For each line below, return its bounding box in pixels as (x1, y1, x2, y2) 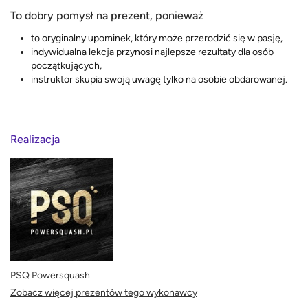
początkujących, (31, 59, 102, 71)
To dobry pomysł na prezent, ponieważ (10, 8, 203, 22)
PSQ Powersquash (10, 269, 90, 282)
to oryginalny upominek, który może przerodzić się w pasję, (31, 32, 283, 44)
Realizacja (10, 133, 60, 146)
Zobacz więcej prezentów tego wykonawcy (10, 287, 197, 299)
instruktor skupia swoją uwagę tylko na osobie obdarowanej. (31, 73, 287, 85)
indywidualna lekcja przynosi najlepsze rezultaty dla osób (31, 45, 274, 58)
